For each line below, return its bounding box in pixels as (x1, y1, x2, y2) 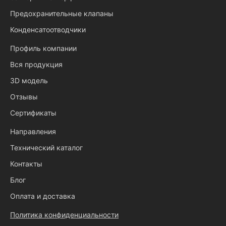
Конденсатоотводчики (10, 25, 86, 34)
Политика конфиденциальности (10, 210, 119, 219)
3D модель (10, 76, 48, 85)
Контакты (10, 159, 42, 168)
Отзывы (10, 92, 38, 101)
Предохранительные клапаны (10, 9, 114, 18)
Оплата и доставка (10, 192, 75, 200)
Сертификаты (10, 108, 56, 117)
